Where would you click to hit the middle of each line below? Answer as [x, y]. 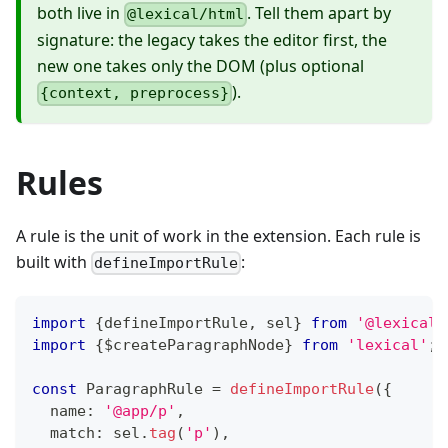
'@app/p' [140, 410]
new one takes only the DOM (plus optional [200, 66]
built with [53, 261]
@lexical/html [186, 14]
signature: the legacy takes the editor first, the [212, 40]
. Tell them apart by [319, 13]
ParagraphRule [144, 388]
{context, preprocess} [135, 93]
